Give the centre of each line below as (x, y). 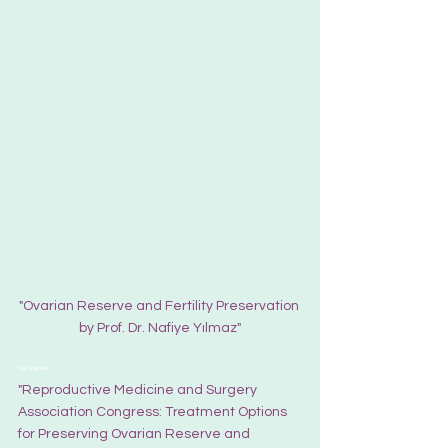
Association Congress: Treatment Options (154, 412)
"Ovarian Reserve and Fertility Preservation (160, 306)
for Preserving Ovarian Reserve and (135, 434)
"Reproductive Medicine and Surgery (139, 390)
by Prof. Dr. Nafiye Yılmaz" (160, 328)
